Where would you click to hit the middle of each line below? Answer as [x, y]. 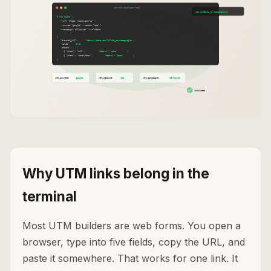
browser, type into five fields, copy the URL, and [134, 242]
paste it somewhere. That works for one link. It [130, 259]
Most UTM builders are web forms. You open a [132, 226]
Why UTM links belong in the [116, 174]
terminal [50, 197]
